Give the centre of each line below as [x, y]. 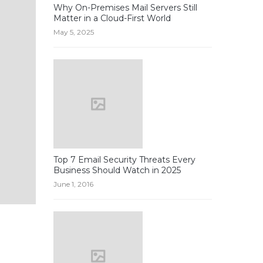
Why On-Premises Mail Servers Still [125, 8]
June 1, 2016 [73, 184]
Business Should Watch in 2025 [117, 170]
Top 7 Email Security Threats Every [124, 160]
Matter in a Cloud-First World [112, 18]
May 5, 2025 [74, 32]
